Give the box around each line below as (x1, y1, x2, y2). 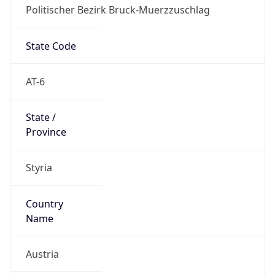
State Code (25, 39, 76, 53)
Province (25, 125, 66, 139)
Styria (25, 161, 52, 175)
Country (25, 196, 63, 211)
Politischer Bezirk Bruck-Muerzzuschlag (25, 3, 210, 17)
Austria (25, 247, 59, 261)
